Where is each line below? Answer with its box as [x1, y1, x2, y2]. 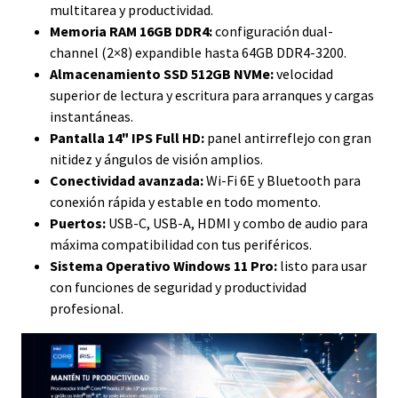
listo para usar [277, 257, 367, 275]
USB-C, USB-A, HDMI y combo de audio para [106, 214, 368, 233]
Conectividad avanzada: [50, 171, 203, 190]
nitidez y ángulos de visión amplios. [50, 150, 263, 169]
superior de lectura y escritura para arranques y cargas [50, 86, 374, 105]
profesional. [50, 299, 123, 318]
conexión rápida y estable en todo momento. [50, 193, 321, 211]
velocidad [274, 65, 333, 84]
